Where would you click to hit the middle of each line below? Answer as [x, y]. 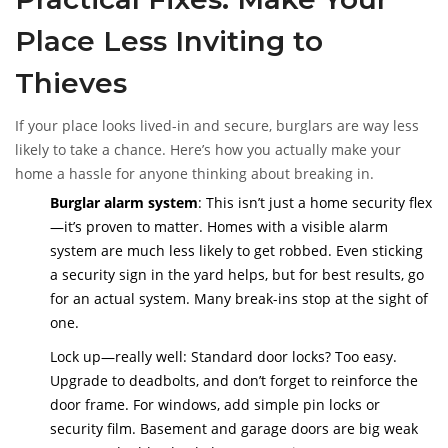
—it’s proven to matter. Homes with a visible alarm [219, 227]
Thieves [71, 83]
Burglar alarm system [124, 203]
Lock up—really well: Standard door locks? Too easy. [223, 357]
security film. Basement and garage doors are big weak [234, 429]
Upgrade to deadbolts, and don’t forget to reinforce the [234, 381]
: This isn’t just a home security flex [315, 203]
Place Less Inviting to [169, 41]
